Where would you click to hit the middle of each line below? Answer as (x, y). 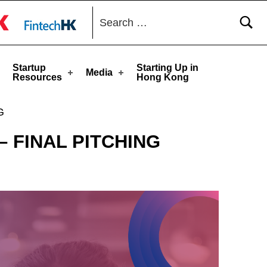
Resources (38, 77)
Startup (30, 67)
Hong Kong (163, 77)
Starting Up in (168, 67)
